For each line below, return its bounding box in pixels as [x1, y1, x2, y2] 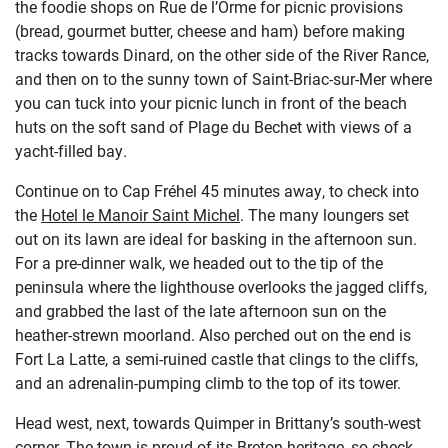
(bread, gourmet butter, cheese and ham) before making [15, 20, 405, 42]
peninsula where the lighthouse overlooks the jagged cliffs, [15, 276, 427, 298]
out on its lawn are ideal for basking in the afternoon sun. [15, 228, 417, 250]
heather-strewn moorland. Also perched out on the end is [15, 324, 411, 346]
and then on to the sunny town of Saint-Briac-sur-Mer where [15, 68, 432, 90]
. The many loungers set [240, 204, 409, 226]
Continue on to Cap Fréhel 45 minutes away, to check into [15, 180, 419, 202]
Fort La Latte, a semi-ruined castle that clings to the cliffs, [15, 348, 418, 370]
